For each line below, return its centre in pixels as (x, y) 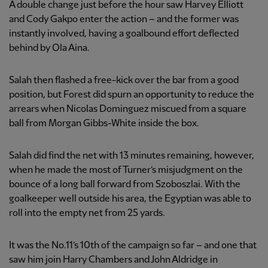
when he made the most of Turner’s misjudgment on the (126, 170)
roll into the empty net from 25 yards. (87, 214)
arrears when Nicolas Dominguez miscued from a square (128, 109)
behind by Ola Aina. (49, 48)
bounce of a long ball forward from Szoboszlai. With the (125, 185)
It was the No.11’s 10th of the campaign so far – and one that (133, 246)
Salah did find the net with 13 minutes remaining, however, (132, 156)
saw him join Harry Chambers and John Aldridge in (113, 260)
